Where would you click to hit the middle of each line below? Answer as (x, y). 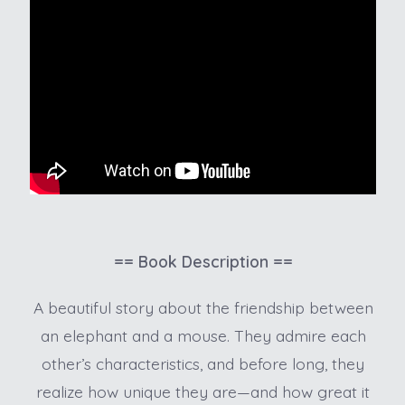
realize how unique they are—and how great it (203, 392)
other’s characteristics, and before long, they (203, 364)
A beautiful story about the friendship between (203, 308)
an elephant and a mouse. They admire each (203, 336)
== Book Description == (203, 262)
